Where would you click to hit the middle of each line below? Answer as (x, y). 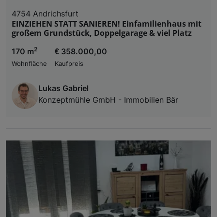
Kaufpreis (69, 64)
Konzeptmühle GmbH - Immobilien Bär (108, 100)
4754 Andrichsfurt (45, 14)
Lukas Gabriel (63, 88)
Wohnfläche (29, 64)
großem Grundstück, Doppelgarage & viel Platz (102, 33)
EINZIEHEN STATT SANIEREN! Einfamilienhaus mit (107, 24)
